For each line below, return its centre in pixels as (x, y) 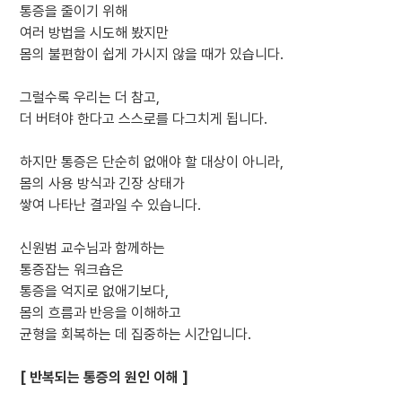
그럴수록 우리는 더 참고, (90, 97)
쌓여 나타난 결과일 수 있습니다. (111, 205)
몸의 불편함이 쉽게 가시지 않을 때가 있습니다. (152, 54)
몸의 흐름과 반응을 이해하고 (101, 312)
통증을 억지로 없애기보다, (95, 291)
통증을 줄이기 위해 (74, 11)
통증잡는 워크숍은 (72, 269)
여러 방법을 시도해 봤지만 (95, 32)
